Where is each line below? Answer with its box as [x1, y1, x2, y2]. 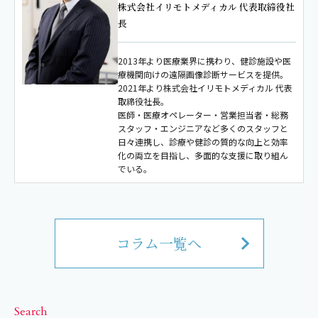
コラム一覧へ [116, 233, 202, 254]
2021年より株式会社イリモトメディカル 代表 [118, 82, 293, 94]
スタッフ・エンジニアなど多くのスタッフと [118, 122, 289, 135]
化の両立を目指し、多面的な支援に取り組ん [118, 149, 289, 162]
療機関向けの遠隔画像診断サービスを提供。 [118, 68, 289, 81]
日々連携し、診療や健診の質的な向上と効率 [118, 136, 289, 148]
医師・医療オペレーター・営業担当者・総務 [118, 109, 289, 121]
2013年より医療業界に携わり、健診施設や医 [118, 55, 292, 67]
